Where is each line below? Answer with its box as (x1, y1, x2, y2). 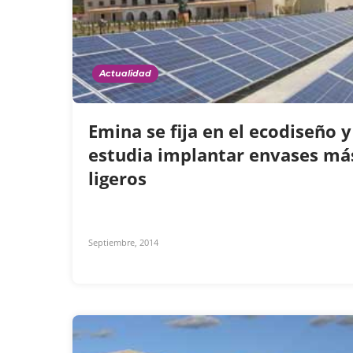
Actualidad (99, 68, 151, 80)
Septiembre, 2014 (88, 236, 158, 249)
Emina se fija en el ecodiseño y (88, 119, 351, 143)
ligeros (88, 166, 151, 191)
